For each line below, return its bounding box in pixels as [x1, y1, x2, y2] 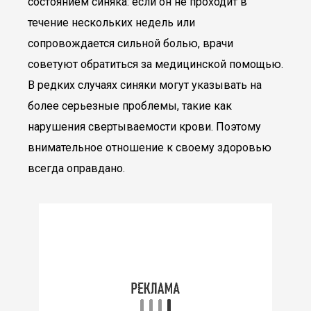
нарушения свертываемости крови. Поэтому [28, 120, 261, 133]
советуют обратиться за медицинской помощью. [28, 58, 283, 71]
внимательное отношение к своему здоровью [28, 141, 271, 154]
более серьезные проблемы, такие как [28, 99, 232, 112]
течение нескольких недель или [28, 16, 195, 29]
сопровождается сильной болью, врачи [28, 37, 233, 50]
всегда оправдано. [28, 162, 125, 175]
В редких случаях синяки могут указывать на [28, 78, 262, 92]
